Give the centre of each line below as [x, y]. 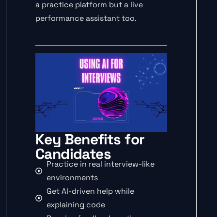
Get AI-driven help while [90, 191]
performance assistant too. [86, 18]
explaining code [76, 204]
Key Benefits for [90, 139]
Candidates [73, 154]
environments [72, 177]
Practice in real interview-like [100, 164]
